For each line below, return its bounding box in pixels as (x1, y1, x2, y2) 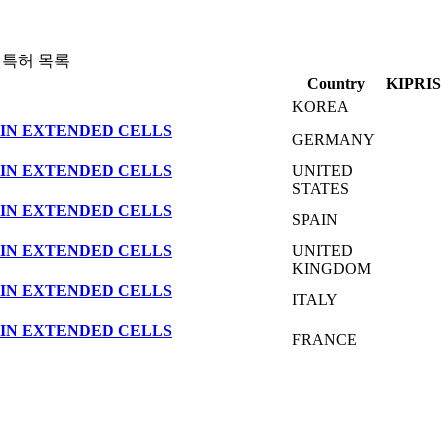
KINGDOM (292, 260, 371, 278)
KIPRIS (385, 75, 441, 93)
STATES (292, 180, 349, 198)
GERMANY (292, 131, 375, 149)
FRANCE (292, 331, 357, 349)
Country (307, 75, 365, 93)
